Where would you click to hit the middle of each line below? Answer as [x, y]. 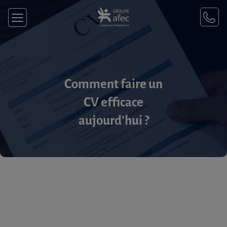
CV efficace [113, 102]
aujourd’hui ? [113, 120]
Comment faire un [113, 84]
